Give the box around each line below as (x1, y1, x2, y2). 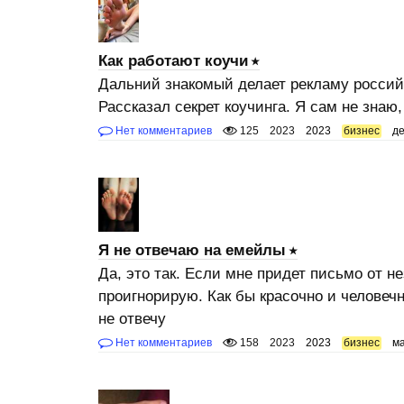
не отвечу (97, 309, 166, 327)
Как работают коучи (97, 52, 248, 69)
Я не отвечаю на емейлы (97, 241, 286, 259)
